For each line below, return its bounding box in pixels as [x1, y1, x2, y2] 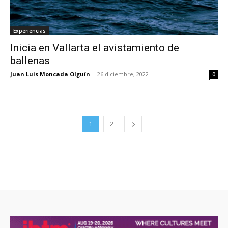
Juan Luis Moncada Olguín [10, 70, 90, 78]
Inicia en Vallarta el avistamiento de [10, 41, 179, 54]
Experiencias [13, 26, 46, 34]
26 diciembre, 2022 [97, 70, 149, 78]
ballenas [10, 54, 50, 67]
